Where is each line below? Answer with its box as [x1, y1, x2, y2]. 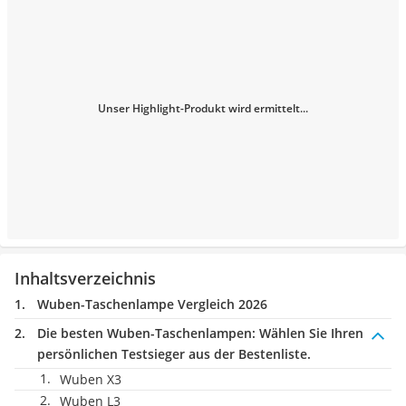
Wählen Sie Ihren [256, 324, 363, 342]
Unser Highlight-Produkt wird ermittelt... [98, 101, 308, 116]
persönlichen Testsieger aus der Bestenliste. [37, 345, 311, 362]
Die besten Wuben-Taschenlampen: [37, 324, 256, 342]
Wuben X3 [60, 371, 121, 388]
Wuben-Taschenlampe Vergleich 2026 [37, 295, 267, 313]
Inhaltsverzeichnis [14, 267, 156, 289]
